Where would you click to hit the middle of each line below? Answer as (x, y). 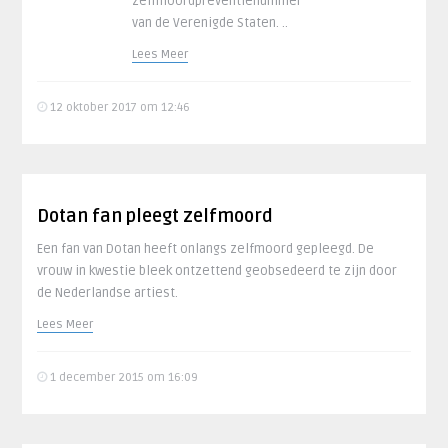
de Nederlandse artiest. (108, 293)
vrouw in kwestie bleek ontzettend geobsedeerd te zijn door (217, 271)
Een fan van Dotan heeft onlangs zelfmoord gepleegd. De (206, 249)
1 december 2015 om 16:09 (123, 377)
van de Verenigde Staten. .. (210, 23)
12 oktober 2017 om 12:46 (119, 107)
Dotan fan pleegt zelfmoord (155, 216)
